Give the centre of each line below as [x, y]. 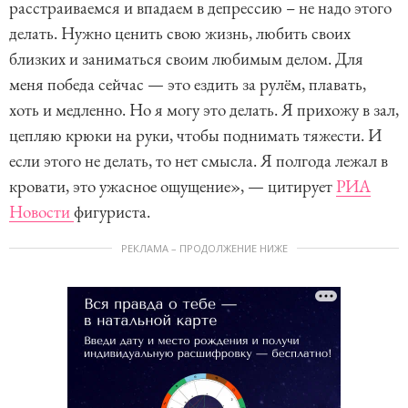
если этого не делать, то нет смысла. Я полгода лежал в [199, 161]
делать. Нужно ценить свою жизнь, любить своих [180, 34]
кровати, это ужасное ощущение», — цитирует [173, 187]
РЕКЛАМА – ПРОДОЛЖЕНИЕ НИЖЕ [204, 249]
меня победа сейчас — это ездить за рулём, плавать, [188, 85]
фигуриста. [112, 212]
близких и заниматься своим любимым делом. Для [186, 59]
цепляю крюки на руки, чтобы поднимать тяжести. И [195, 136]
